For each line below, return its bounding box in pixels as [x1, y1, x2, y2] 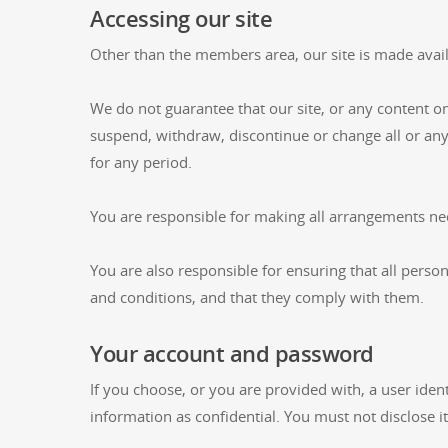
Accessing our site [90, 3, 272, 33]
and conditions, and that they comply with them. [90, 287, 424, 307]
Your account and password [90, 338, 374, 368]
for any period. [90, 152, 192, 172]
